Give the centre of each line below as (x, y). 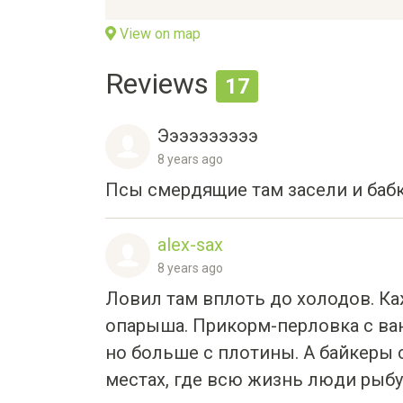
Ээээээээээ (208, 135)
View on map (158, 34)
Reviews (161, 84)
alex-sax (190, 244)
